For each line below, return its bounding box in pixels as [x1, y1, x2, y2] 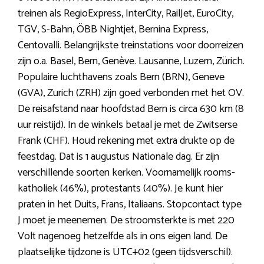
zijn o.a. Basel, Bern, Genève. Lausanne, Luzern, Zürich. [18, 52, 245, 71]
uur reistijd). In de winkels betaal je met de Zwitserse [18, 116, 237, 134]
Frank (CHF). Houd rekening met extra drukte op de [18, 132, 235, 150]
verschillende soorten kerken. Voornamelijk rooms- [18, 164, 235, 182]
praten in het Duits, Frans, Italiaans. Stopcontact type [18, 196, 242, 214]
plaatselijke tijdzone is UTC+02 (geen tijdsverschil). [18, 243, 233, 262]
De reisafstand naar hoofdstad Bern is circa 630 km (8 [18, 100, 244, 118]
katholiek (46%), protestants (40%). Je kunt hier [18, 180, 223, 198]
